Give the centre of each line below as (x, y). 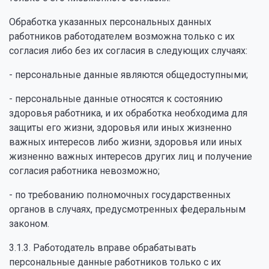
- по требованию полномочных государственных (120, 195)
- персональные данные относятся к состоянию (116, 99)
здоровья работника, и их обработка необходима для (128, 113)
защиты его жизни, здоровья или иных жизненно (120, 128)
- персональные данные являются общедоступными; (128, 75)
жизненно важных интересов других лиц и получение (131, 156)
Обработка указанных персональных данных (110, 22)
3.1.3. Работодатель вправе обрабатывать (103, 248)
